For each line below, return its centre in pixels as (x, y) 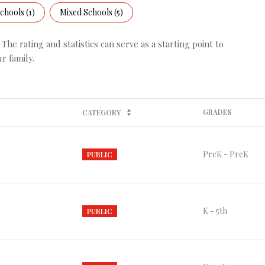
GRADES (217, 112)
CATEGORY (101, 112)
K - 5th (215, 211)
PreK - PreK (226, 154)
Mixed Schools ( (88, 12)
